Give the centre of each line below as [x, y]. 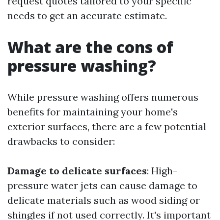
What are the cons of [90, 47]
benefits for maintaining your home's [93, 112]
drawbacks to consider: [61, 141]
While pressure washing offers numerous [103, 97]
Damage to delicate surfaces [77, 171]
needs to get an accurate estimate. [87, 15]
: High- [162, 171]
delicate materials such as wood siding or [104, 200]
